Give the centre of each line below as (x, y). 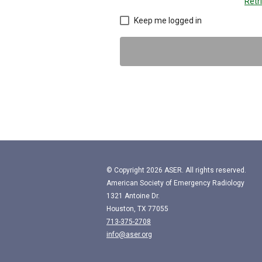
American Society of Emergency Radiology (175, 183)
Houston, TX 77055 (137, 209)
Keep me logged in (168, 20)
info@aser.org (129, 235)
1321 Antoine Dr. (133, 196)
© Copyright (126, 170)
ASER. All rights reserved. (204, 170)
